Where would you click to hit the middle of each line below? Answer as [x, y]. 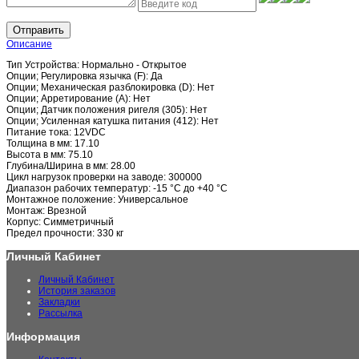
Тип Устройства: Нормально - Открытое [97, 65]
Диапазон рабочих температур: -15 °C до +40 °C [117, 189]
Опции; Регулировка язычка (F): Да [85, 77]
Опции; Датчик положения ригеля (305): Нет [107, 110]
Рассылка [61, 314]
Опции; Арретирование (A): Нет [79, 99]
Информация [43, 337]
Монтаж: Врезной [46, 211]
